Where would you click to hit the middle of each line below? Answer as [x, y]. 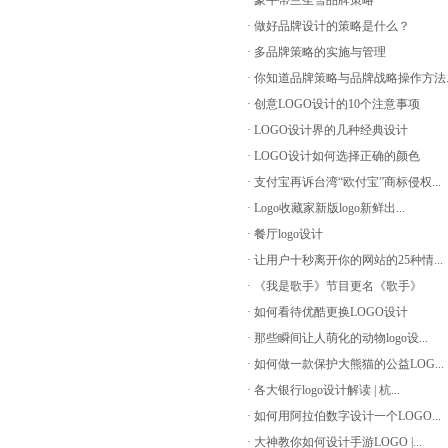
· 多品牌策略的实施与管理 [316, 52]
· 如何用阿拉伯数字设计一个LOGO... [344, 416]
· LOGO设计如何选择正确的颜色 [333, 156]
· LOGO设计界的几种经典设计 [327, 130]
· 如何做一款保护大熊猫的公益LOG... [345, 364]
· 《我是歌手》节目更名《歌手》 [334, 286]
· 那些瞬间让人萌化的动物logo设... [337, 338]
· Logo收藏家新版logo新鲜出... [326, 208]
